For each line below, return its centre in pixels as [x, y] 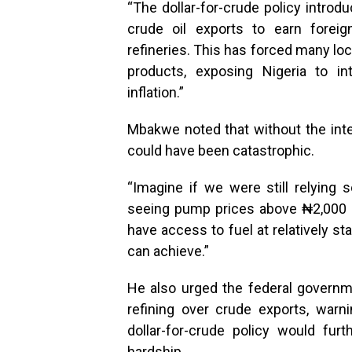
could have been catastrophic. [221, 151]
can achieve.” [168, 251]
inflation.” [156, 93]
